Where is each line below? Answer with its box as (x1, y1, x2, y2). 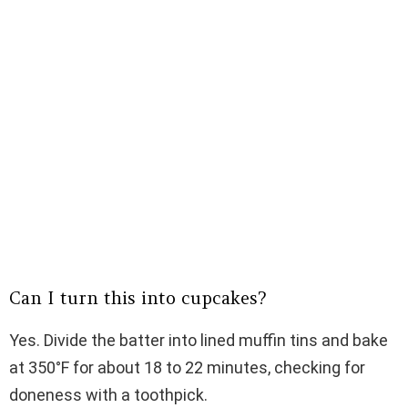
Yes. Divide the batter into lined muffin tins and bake (9, 331, 388, 351)
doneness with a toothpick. (9, 385, 208, 405)
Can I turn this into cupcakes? (9, 287, 266, 310)
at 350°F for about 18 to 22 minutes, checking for (9, 358, 365, 378)
